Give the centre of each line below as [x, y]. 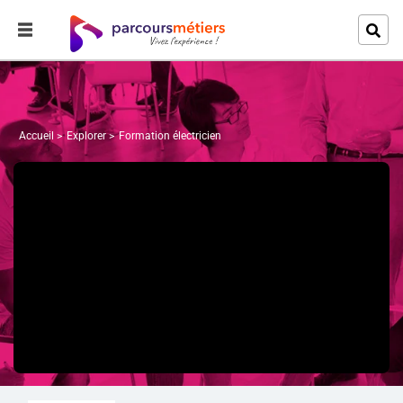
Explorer [86, 136]
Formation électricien [170, 136]
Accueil [36, 136]
